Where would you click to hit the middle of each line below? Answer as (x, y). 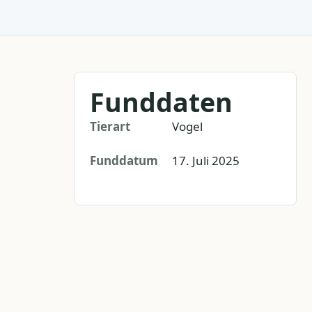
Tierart (110, 126)
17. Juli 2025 (205, 160)
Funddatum (124, 160)
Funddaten (161, 102)
